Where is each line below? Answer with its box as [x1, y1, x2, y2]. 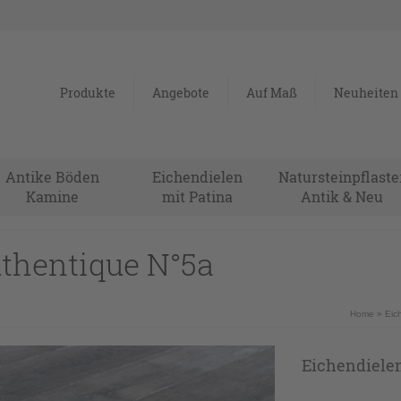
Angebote [152, 84, 209, 101]
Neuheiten [334, 84, 398, 101]
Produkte [60, 84, 115, 101]
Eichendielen [152, 166, 243, 186]
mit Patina [162, 186, 234, 206]
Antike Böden [5, 166, 100, 186]
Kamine [26, 186, 80, 206]
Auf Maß [246, 84, 297, 101]
